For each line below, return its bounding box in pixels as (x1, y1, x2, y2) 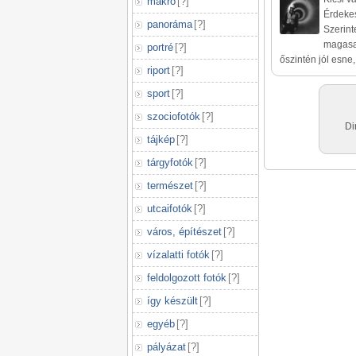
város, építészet (147, 226, 222, 238)
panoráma (147, 18, 192, 30)
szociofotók (147, 110, 200, 122)
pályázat (147, 341, 186, 353)
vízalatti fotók (147, 249, 210, 261)
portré (147, 41, 173, 53)
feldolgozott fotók (147, 272, 226, 284)
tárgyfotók (147, 157, 193, 168)
